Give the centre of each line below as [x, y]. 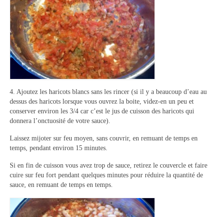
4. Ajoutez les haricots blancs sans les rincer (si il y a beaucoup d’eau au [108, 92]
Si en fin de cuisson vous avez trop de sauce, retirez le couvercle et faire [108, 165]
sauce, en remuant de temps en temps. [61, 185]
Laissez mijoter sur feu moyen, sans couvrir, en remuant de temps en [104, 138]
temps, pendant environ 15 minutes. [59, 148]
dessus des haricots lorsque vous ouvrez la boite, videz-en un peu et [102, 101]
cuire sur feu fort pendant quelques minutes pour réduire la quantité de [106, 175]
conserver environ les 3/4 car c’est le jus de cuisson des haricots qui [102, 111]
